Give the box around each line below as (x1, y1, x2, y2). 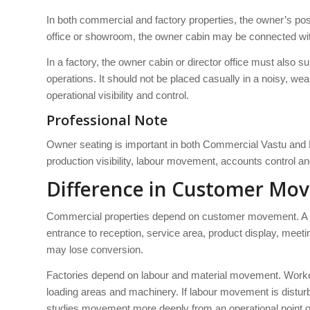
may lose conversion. (46, 243, 143, 255)
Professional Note (46, 110, 167, 129)
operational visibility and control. (46, 89, 189, 101)
